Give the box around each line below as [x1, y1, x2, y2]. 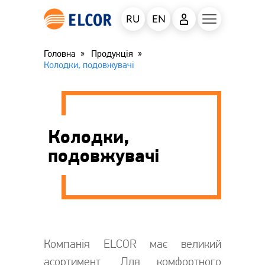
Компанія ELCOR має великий [44, 237, 221, 251]
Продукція [91, 48, 133, 60]
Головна [44, 48, 76, 60]
